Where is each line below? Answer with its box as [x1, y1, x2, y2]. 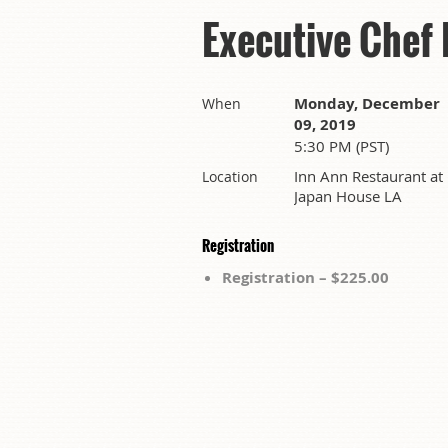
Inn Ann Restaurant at [294, 165, 443, 186]
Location [202, 166, 258, 186]
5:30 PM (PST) [294, 135, 389, 156]
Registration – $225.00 [222, 266, 389, 288]
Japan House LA [294, 185, 402, 206]
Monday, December [294, 92, 440, 114]
